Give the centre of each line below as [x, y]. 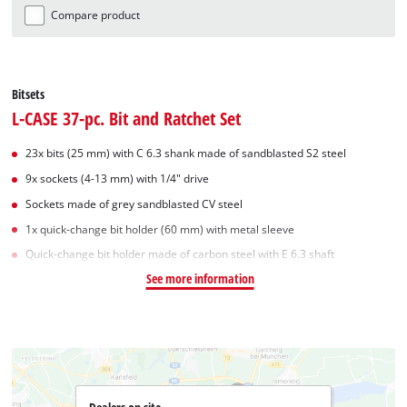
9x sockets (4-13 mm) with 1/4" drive [118, 179]
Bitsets [29, 94]
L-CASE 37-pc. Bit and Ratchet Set [127, 119]
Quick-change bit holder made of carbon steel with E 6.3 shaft [180, 254]
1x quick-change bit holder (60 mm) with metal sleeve [160, 229]
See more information [200, 279]
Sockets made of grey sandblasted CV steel [134, 203]
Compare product [96, 15]
